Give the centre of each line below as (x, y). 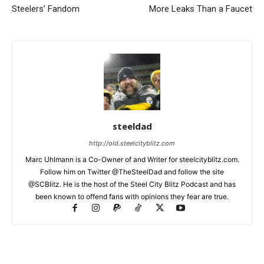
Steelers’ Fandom (46, 9)
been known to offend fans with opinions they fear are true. (132, 196)
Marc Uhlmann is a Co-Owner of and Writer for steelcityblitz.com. (132, 159)
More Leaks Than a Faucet (201, 9)
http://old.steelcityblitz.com (132, 143)
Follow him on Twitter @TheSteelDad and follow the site (132, 171)
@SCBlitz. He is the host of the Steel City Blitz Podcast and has (132, 184)
